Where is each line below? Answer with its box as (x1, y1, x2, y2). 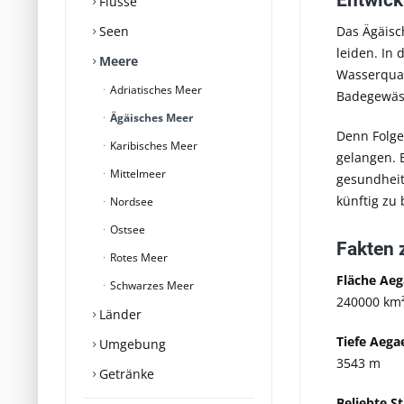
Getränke (96, 365, 154, 382)
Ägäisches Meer (107, 110, 193, 125)
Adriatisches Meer (107, 82, 202, 97)
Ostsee (107, 222, 145, 237)
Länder (96, 306, 142, 323)
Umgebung (96, 335, 166, 353)
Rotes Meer (107, 250, 168, 265)
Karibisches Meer (107, 138, 197, 153)
